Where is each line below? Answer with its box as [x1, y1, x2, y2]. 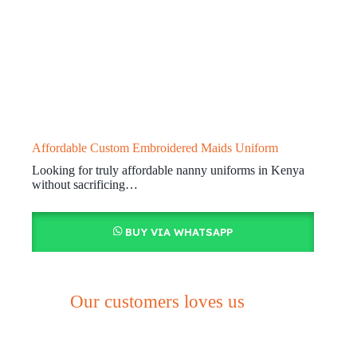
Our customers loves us [69, 291, 245, 312]
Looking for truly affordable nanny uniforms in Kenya [32, 163, 304, 177]
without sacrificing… [32, 177, 138, 191]
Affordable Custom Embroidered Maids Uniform [32, 140, 278, 155]
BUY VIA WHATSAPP [124, 225, 233, 238]
